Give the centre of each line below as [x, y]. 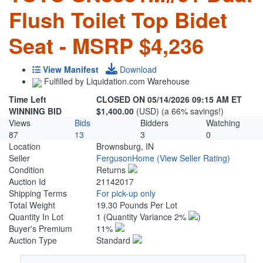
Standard [115, 240]
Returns [112, 170]
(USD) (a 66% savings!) [180, 111]
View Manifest [71, 70]
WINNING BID [35, 111]
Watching [223, 123]
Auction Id [27, 182]
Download [137, 70]
